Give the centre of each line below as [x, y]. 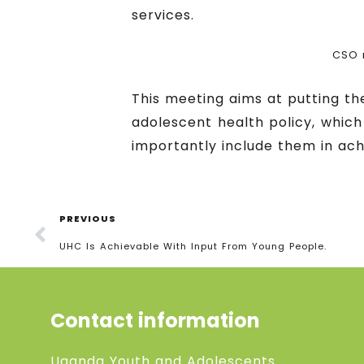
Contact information [155, 320]
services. [163, 15]
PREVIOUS [88, 218]
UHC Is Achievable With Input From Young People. [193, 246]
